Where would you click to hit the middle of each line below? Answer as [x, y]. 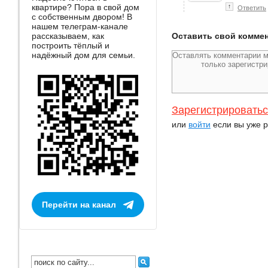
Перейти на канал [79, 204]
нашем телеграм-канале [80, 26]
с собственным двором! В [82, 16]
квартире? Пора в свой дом [86, 7]
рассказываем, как [68, 36]
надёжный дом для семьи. [83, 55]
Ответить [252, 8]
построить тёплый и [71, 45]
